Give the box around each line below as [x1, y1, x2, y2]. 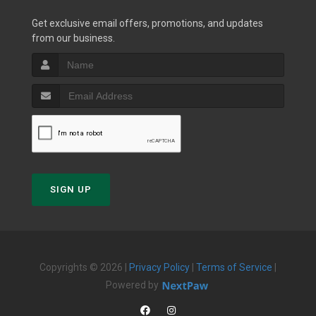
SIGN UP [50, 183, 92, 195]
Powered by [106, 279, 161, 291]
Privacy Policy [129, 261, 190, 273]
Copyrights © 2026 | [39, 261, 129, 273]
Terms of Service [196, 261, 272, 273]
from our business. [32, 32, 115, 44]
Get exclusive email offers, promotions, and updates [32, 17, 263, 29]
